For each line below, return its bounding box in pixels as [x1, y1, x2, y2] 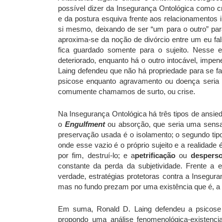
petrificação [135, 151, 176, 160]
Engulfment [64, 119, 108, 128]
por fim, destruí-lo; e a [58, 151, 135, 160]
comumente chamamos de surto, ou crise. [58, 87, 195, 96]
